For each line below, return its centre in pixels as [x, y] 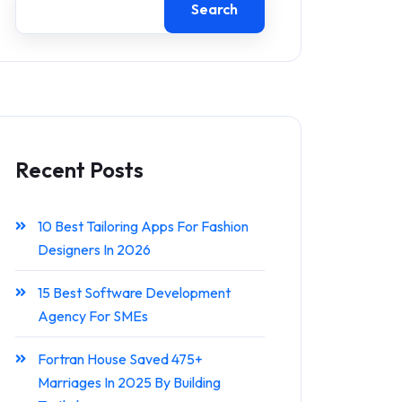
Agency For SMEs [93, 315]
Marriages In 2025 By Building [129, 382]
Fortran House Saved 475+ [120, 358]
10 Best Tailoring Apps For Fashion [143, 226]
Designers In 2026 [94, 249]
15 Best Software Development [134, 292]
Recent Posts [79, 169]
